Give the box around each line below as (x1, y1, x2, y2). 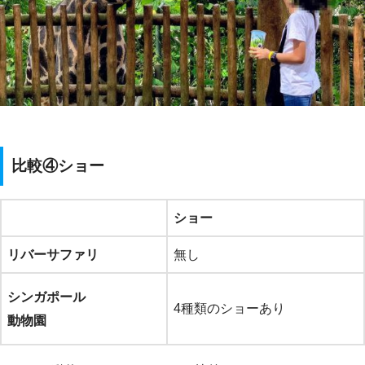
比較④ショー (11, 157, 104, 174)
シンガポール (7, 290, 86, 304)
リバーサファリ (7, 248, 99, 262)
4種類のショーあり (174, 301, 285, 315)
